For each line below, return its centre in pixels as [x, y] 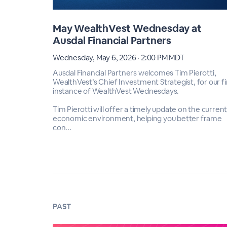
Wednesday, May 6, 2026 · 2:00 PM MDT [119, 57]
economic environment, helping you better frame [137, 118]
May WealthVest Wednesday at [127, 28]
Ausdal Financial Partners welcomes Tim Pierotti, [135, 72]
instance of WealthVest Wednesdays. [116, 91]
